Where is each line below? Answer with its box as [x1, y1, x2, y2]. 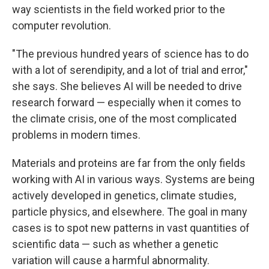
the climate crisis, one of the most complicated [12, 112, 237, 125]
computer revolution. [12, 19, 111, 32]
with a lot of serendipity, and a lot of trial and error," [12, 64, 248, 76]
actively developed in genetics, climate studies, [12, 189, 236, 202]
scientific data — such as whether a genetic [12, 238, 219, 250]
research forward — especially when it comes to [12, 96, 241, 109]
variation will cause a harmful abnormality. [12, 254, 210, 267]
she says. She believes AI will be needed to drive [12, 80, 242, 92]
